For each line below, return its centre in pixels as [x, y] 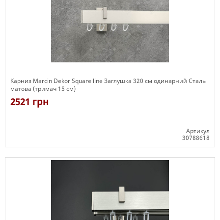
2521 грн [30, 102]
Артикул [198, 131]
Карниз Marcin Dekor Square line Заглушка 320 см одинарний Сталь [108, 81]
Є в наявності [30, 152]
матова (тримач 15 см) [43, 89]
